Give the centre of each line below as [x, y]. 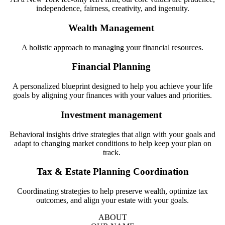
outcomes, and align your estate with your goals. [113, 200]
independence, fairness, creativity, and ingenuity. [113, 9]
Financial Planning [113, 67]
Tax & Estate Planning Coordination [113, 172]
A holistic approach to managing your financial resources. [113, 47]
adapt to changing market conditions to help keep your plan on [113, 143]
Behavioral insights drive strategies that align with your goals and [113, 134]
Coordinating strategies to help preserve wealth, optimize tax [113, 191]
